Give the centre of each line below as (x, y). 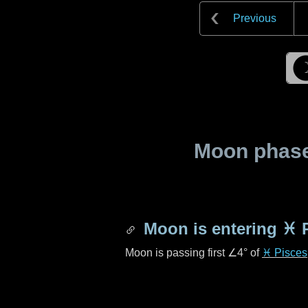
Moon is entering (210, 229)
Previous (255, 18)
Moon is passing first (176, 253)
